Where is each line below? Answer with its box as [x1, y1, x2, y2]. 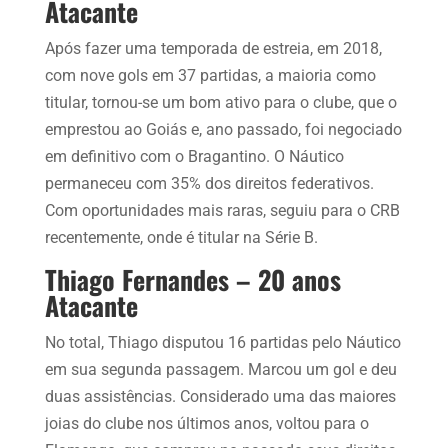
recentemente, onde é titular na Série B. [44, 227, 318, 247]
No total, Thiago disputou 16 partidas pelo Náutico [44, 332, 401, 352]
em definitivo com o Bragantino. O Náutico [44, 146, 344, 166]
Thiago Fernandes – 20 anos [44, 259, 341, 299]
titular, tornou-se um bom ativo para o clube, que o [44, 92, 397, 112]
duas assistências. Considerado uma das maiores [44, 386, 396, 406]
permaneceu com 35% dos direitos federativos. [44, 173, 374, 193]
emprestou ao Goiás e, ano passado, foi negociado [44, 119, 402, 139]
